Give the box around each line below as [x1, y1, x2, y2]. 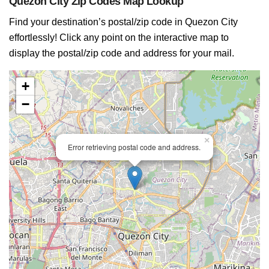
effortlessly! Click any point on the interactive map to [9, 32, 229, 43]
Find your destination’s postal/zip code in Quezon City [9, 17, 238, 27]
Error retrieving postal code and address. [68, 142, 201, 152]
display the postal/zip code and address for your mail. [9, 48, 234, 58]
